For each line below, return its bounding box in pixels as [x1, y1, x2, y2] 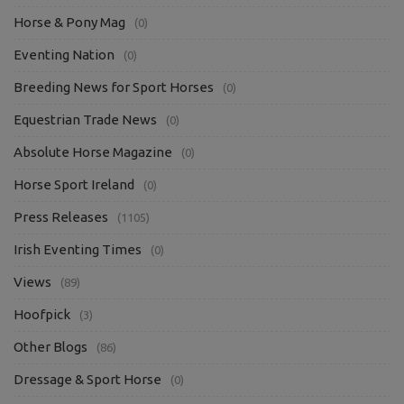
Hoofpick [14, 307, 70, 323]
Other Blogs [14, 339, 87, 355]
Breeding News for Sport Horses [14, 79, 214, 96]
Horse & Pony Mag [14, 14, 125, 31]
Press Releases [14, 209, 108, 225]
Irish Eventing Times [14, 242, 142, 258]
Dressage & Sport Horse [14, 372, 161, 388]
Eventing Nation [14, 47, 115, 63]
